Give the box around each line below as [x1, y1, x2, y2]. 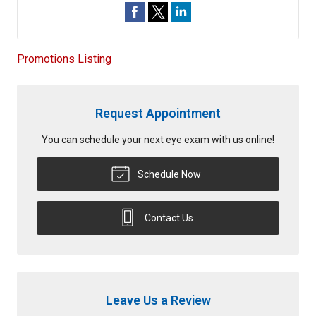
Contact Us [142, 212, 193, 224]
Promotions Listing [17, 51, 111, 66]
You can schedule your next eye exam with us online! [42, 133, 274, 145]
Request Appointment [95, 105, 221, 121]
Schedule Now [135, 168, 201, 180]
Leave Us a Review [105, 292, 211, 308]
